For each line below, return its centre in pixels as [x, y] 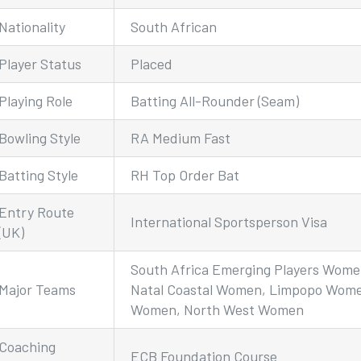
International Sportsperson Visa [229, 221]
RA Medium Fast [181, 137]
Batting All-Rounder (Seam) [215, 100]
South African [174, 26]
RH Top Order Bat [185, 174]
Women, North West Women [218, 309]
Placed [152, 63]
